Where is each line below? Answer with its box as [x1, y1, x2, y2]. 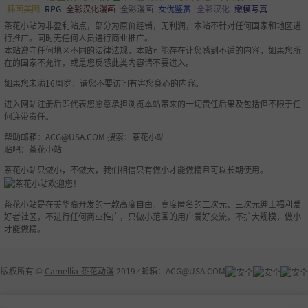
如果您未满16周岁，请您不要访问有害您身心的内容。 [4, 77, 203, 89]
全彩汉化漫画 [65, 3, 115, 16]
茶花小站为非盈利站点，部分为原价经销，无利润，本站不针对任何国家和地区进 [4, 19, 301, 32]
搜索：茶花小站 [105, 131, 165, 143]
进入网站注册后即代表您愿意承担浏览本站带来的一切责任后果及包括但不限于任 [4, 98, 301, 110]
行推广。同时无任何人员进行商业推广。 [4, 32, 153, 44]
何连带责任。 [4, 110, 54, 122]
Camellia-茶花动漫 [44, 264, 114, 276]
